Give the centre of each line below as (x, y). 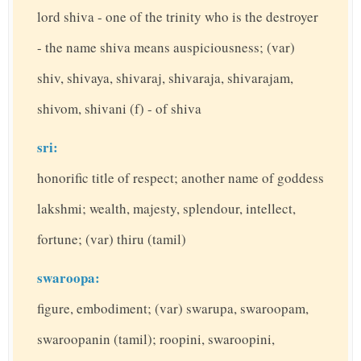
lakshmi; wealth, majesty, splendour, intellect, (166, 209)
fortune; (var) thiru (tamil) (112, 239)
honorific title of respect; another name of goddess (180, 178)
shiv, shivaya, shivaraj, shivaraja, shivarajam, (165, 78)
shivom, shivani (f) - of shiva (119, 109)
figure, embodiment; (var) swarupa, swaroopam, (173, 309)
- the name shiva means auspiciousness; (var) (166, 48)
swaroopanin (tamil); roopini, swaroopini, (156, 339)
